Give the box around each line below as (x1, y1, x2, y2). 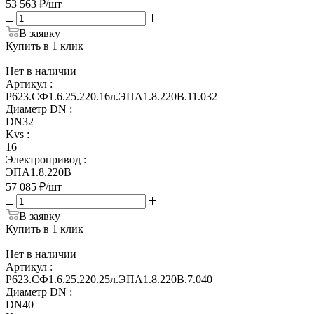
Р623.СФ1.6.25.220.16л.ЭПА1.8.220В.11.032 (6, 90, 217, 102)
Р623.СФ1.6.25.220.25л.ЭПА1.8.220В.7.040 (6, 273, 212, 285)
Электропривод (6, 153, 81, 165)
